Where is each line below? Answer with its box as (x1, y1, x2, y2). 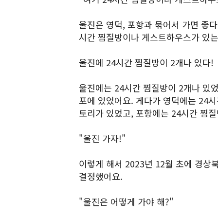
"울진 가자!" (79, 132, 126, 145)
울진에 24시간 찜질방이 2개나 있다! (79, 56, 214, 69)
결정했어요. (79, 170, 123, 182)
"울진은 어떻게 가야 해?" (79, 195, 174, 208)
